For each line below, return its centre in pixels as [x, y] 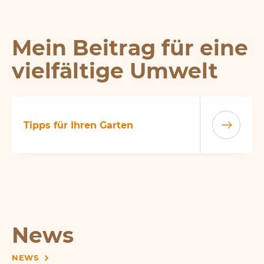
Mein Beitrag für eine [130, 48]
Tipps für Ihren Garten [78, 125]
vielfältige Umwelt [115, 71]
